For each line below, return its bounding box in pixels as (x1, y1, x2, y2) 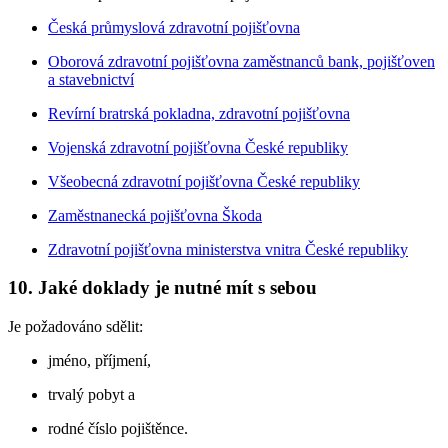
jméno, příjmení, (48, 351, 151, 369)
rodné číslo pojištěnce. (48, 419, 188, 437)
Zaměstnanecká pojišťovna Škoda (48, 206, 262, 224)
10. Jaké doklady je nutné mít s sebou (8, 277, 317, 299)
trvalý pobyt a (48, 385, 135, 403)
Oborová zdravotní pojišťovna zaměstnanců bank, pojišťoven (48, 52, 435, 70)
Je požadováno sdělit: (8, 317, 143, 335)
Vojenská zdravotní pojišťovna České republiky (48, 138, 348, 156)
